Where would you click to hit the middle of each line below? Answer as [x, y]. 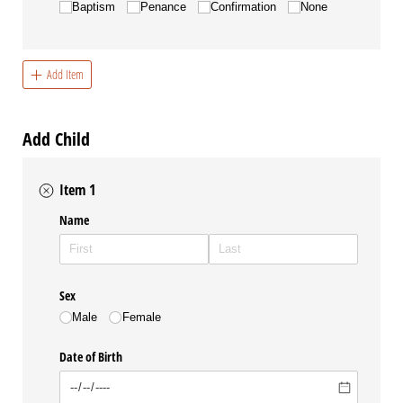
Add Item [65, 75]
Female [141, 318]
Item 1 [78, 190]
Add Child [56, 139]
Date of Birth [91, 357]
